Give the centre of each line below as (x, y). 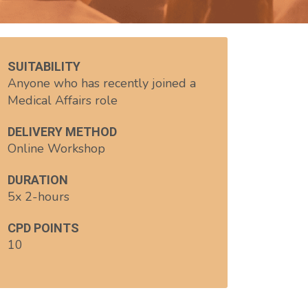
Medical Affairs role (63, 100)
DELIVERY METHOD (62, 132)
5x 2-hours (38, 197)
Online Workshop (56, 148)
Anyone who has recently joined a (102, 83)
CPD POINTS (43, 228)
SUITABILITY (44, 66)
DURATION (38, 180)
